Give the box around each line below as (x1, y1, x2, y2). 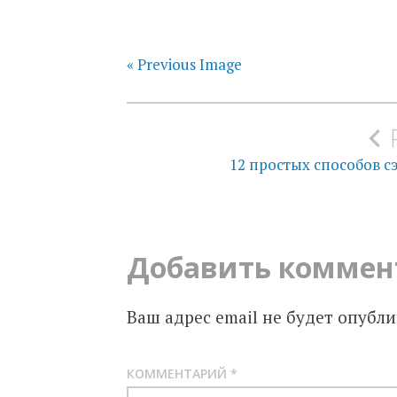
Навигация (125, 90, 289, 128)
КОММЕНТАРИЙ (126, 364, 230, 382)
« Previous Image (126, 53, 242, 74)
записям (125, 160, 251, 199)
